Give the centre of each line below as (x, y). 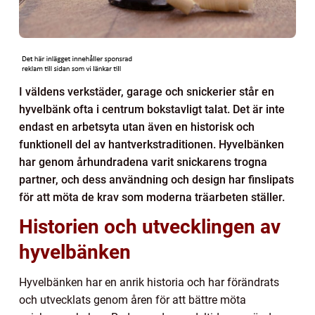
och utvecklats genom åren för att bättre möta (133, 300)
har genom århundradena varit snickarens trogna (143, 162)
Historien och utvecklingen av (150, 226)
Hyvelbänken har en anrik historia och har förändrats (149, 282)
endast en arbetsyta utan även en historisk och (137, 127)
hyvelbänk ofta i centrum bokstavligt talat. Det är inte (152, 109)
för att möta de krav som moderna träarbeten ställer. (152, 197)
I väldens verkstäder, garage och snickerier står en (147, 91)
